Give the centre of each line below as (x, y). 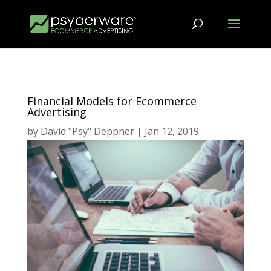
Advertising (57, 112)
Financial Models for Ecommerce (112, 101)
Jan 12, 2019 (171, 131)
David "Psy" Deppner (87, 131)
